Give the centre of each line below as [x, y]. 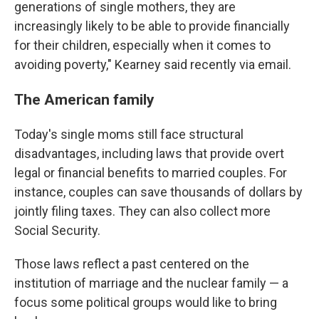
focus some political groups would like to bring [146, 302]
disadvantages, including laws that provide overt [149, 153]
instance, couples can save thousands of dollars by [158, 192]
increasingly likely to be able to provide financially [152, 26]
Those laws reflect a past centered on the [132, 264]
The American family [84, 99]
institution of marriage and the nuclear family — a [151, 283]
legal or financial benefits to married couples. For [151, 173]
